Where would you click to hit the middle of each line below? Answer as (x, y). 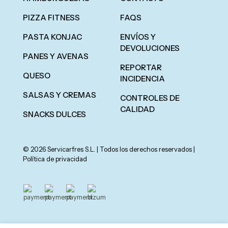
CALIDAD (137, 109)
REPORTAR (141, 67)
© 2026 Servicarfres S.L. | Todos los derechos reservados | (109, 149)
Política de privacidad (55, 159)
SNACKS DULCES (54, 114)
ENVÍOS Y (138, 37)
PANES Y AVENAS (56, 56)
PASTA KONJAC (52, 37)
